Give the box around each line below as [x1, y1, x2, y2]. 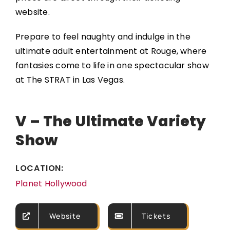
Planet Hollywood [15, 178, 87, 189]
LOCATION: [15, 162, 64, 174]
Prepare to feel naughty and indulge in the [15, 31, 190, 43]
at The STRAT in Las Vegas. [15, 74, 125, 86]
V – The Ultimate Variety [15, 111, 206, 131]
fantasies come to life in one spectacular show [15, 60, 209, 71]
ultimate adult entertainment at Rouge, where [15, 45, 207, 57]
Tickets [141, 211, 171, 221]
